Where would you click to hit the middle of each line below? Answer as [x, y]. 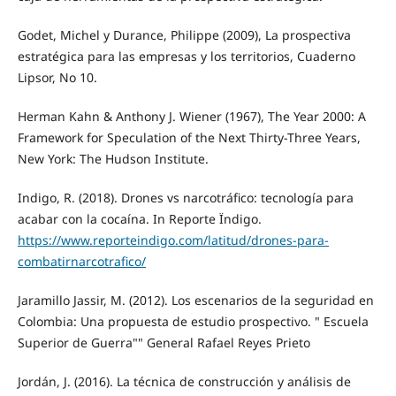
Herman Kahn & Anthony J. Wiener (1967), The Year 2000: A [191, 116]
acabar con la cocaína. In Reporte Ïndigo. [139, 218]
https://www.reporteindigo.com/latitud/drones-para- [173, 240]
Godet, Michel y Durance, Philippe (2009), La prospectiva [184, 34]
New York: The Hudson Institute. [113, 158]
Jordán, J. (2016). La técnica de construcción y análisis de [184, 381]
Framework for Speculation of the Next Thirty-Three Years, [189, 137]
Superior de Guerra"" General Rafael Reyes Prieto [164, 342]
